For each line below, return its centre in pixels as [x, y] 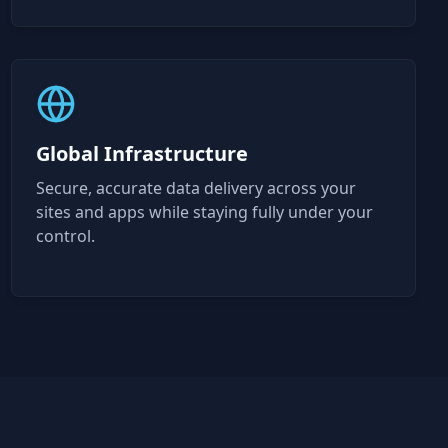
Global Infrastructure [141, 153]
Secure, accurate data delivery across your [195, 188]
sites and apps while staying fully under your [204, 212]
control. [65, 236]
